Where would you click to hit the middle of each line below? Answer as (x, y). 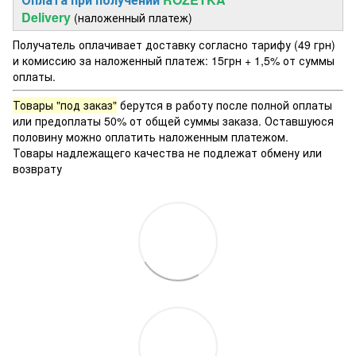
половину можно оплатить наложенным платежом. (151, 136)
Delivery (48, 17)
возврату (37, 168)
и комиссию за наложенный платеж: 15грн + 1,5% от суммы (174, 60)
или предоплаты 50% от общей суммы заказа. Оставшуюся (173, 120)
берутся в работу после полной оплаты (224, 104)
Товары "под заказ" (65, 104)
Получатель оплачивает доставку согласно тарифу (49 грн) (174, 44)
